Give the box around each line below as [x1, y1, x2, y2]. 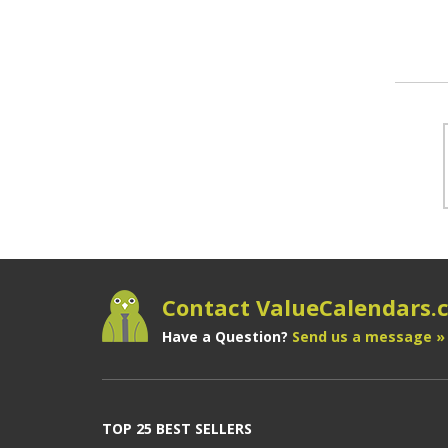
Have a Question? [162, 327, 292, 347]
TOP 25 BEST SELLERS [102, 419, 252, 439]
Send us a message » [292, 327, 445, 347]
